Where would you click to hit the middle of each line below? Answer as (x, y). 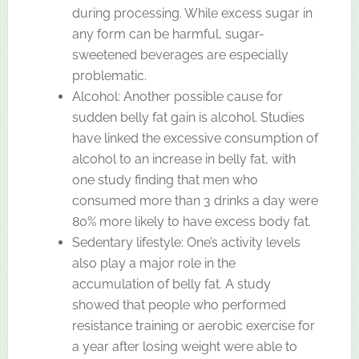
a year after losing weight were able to (184, 346)
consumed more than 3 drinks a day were (195, 200)
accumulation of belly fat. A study (171, 284)
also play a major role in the (153, 263)
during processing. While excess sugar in (192, 13)
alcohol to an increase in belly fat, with (184, 159)
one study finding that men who (165, 179)
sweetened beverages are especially (180, 54)
